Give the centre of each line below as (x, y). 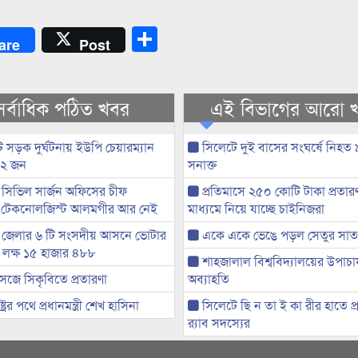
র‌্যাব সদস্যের (219, 322)
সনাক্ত (202, 164)
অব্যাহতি (208, 278)
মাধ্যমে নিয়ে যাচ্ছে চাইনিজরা (256, 208)
